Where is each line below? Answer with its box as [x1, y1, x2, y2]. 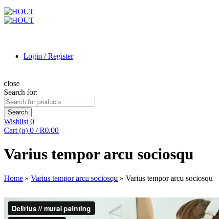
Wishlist [4, 117, 30, 126]
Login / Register [23, 52, 73, 60]
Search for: [4, 88, 38, 96]
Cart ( [4, 126, 22, 134]
